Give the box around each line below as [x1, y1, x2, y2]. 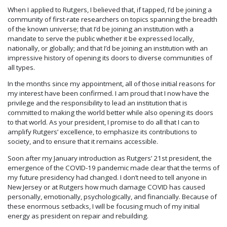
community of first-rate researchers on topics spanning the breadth [8, 14, 217, 24]
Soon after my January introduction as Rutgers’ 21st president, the [8, 153, 212, 163]
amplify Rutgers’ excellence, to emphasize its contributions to [8, 127, 197, 137]
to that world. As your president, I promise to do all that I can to [8, 118, 200, 127]
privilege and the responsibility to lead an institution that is [8, 98, 187, 108]
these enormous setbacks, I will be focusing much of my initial [8, 201, 200, 211]
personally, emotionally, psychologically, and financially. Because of [8, 192, 217, 201]
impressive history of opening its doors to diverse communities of [8, 53, 212, 62]
